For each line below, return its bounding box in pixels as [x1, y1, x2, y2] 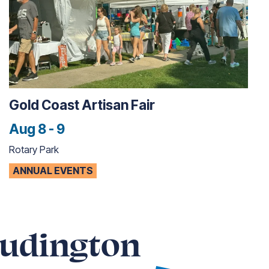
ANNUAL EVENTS [12, 164, 93, 177]
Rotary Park [8, 144, 59, 156]
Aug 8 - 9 [8, 121, 65, 138]
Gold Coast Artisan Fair [8, 97, 155, 113]
